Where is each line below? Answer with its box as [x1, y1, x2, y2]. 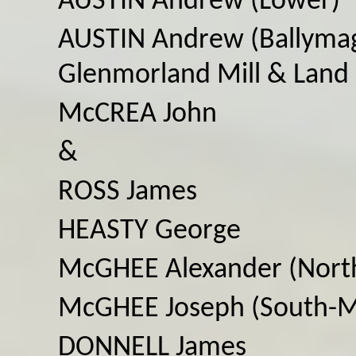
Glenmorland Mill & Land [58, 60, 349, 90]
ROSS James [58, 177, 197, 207]
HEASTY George [58, 216, 241, 246]
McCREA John [58, 99, 217, 129]
